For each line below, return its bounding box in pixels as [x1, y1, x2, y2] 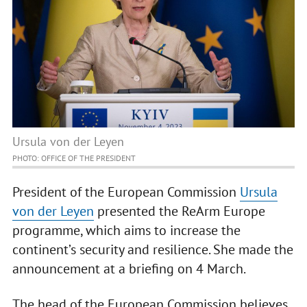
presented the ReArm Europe [93, 202, 265, 221]
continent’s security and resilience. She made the [12, 241, 293, 259]
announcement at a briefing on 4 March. [12, 260, 246, 278]
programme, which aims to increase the [12, 221, 241, 240]
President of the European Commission [12, 183, 240, 201]
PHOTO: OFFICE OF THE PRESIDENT [12, 153, 136, 164]
